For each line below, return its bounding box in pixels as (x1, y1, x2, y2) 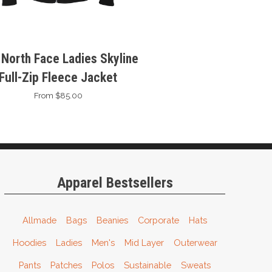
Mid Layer (124, 237, 164, 248)
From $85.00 (33, 90, 83, 100)
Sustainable (124, 259, 172, 270)
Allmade (22, 214, 57, 225)
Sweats (181, 259, 211, 270)
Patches (50, 259, 83, 270)
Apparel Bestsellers (56, 174, 173, 191)
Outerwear (173, 237, 217, 248)
